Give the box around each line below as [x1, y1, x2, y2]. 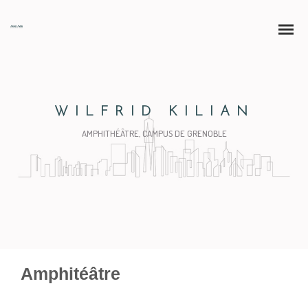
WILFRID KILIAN [54, 105, 254, 119]
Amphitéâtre [21, 264, 120, 283]
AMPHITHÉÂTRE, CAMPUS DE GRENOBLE [81, 128, 227, 139]
